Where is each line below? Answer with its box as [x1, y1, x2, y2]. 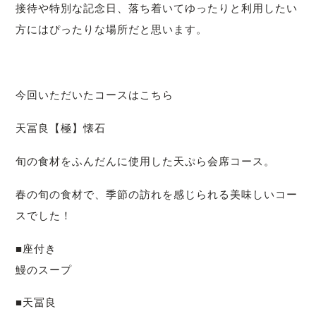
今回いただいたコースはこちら [16, 89, 174, 102]
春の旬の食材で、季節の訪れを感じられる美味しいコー [16, 188, 298, 200]
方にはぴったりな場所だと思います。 [16, 23, 208, 35]
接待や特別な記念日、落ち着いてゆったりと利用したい [16, 1, 298, 14]
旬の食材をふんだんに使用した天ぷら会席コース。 [16, 155, 276, 168]
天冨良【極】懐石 [16, 122, 107, 135]
